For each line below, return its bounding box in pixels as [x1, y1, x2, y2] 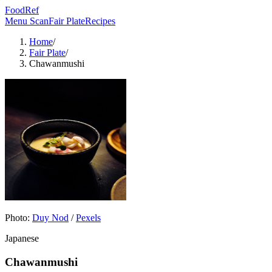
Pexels [76, 212, 101, 223]
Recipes [85, 16, 115, 26]
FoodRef [5, 5, 39, 15]
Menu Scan [5, 16, 49, 26]
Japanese [5, 233, 39, 243]
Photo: [5, 212, 30, 223]
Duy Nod [32, 212, 69, 223]
